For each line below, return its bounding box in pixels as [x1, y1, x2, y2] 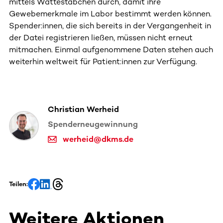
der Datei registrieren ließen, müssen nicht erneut [9, 32, 193, 42]
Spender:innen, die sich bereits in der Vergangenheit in [9, 20, 211, 30]
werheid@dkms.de [63, 134, 133, 144]
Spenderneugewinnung [48, 119, 138, 129]
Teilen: [9, 180, 28, 188]
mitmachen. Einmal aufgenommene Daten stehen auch [9, 44, 213, 54]
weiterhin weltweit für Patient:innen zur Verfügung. [9, 56, 197, 66]
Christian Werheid [48, 104, 119, 114]
